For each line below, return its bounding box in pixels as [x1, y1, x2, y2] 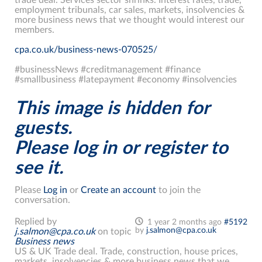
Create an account [81, 185, 156, 195]
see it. [15, 158, 63, 177]
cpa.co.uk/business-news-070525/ [15, 44, 157, 54]
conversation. [15, 195, 70, 205]
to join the [156, 185, 201, 195]
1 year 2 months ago [147, 218, 222, 227]
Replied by [15, 217, 57, 227]
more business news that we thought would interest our [15, 15, 244, 25]
